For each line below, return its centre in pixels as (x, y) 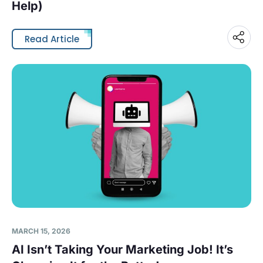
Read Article (52, 39)
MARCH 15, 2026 (41, 231)
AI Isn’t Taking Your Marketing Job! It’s (122, 250)
